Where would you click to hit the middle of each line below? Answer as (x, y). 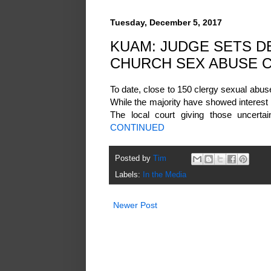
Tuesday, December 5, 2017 (166, 22)
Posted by (134, 158)
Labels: (129, 175)
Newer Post (135, 205)
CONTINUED (137, 128)
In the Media (165, 175)
